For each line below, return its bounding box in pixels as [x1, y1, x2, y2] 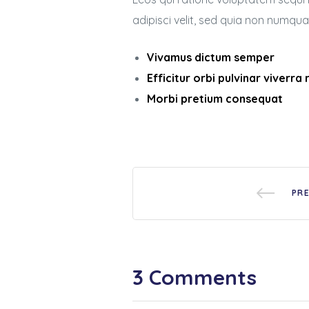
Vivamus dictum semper [146, 50, 275, 64]
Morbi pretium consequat [146, 91, 283, 106]
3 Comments [132, 263, 257, 290]
